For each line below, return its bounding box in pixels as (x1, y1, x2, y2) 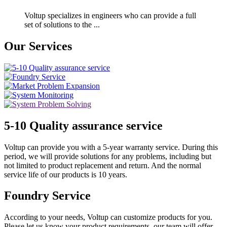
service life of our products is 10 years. (4, 170, 127, 179)
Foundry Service (4, 189, 91, 203)
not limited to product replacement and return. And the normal (4, 161, 201, 170)
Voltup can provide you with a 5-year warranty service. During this (4, 142, 218, 152)
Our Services (4, 39, 72, 53)
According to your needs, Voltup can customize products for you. (4, 213, 212, 222)
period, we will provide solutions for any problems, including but (4, 152, 211, 161)
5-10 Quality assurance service (4, 119, 163, 132)
